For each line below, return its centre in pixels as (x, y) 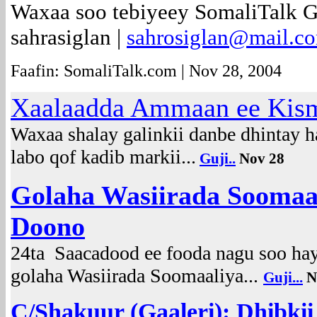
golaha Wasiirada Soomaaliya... (137, 276)
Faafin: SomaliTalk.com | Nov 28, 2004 (146, 71)
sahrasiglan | (69, 37)
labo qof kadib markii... (103, 157)
